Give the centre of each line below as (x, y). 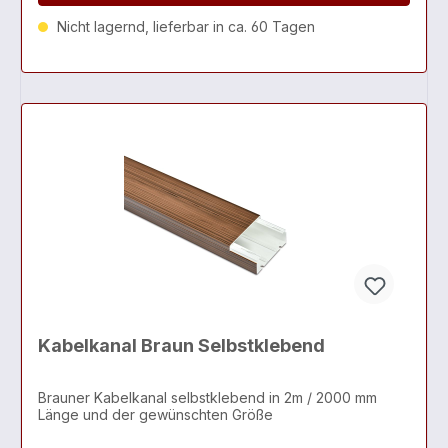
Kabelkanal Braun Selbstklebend (181, 345)
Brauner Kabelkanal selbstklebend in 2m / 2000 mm (177, 398)
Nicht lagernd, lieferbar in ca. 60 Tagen (184, 26)
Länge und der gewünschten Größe (155, 415)
